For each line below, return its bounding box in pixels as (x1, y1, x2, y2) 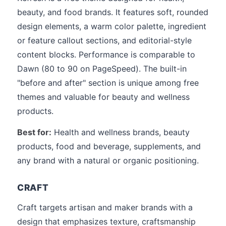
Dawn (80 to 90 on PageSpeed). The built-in (17, 64, 187, 74)
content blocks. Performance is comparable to (17, 49, 195, 60)
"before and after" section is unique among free (17, 78, 199, 88)
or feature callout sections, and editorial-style (17, 35, 192, 45)
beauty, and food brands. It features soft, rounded (17, 7, 208, 17)
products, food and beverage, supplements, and (17, 141, 201, 151)
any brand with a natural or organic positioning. (17, 155, 199, 165)
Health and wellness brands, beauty (51, 127, 190, 137)
